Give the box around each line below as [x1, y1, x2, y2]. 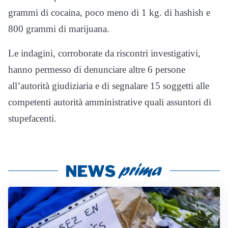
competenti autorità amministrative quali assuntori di [8, 97, 211, 107]
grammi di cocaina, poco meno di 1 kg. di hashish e [8, 7, 210, 18]
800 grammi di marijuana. [8, 23, 109, 34]
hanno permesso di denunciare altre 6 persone [8, 64, 185, 75]
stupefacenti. [8, 113, 56, 124]
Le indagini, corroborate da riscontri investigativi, [8, 48, 201, 59]
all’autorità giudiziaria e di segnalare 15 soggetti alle [8, 80, 209, 91]
